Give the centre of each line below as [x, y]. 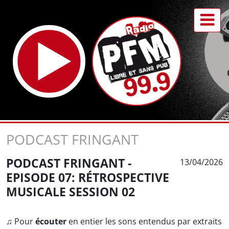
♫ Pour [21, 221]
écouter [51, 221]
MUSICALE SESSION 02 [71, 192]
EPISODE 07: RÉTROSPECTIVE [88, 177]
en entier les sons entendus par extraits [144, 221]
